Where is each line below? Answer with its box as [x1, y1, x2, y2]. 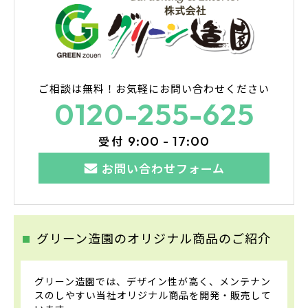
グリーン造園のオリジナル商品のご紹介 [36, 228, 271, 247]
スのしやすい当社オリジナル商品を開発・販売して [34, 287, 272, 302]
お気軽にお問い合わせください [115, 80, 269, 96]
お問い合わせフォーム [101, 159, 225, 177]
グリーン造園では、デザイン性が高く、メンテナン [34, 274, 271, 288]
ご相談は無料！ [38, 80, 115, 96]
